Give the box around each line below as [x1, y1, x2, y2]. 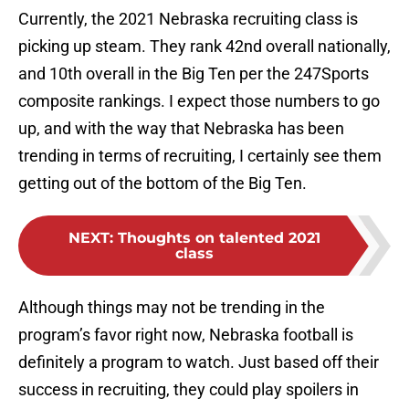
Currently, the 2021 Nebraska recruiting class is [18, 9, 358, 29]
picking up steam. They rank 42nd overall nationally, [18, 37, 391, 57]
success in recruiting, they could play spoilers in [18, 380, 359, 400]
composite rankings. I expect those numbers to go [18, 91, 380, 111]
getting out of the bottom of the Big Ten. [18, 173, 307, 194]
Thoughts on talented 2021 [118, 229, 320, 247]
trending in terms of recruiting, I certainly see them [18, 146, 382, 166]
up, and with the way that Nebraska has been [18, 119, 344, 139]
